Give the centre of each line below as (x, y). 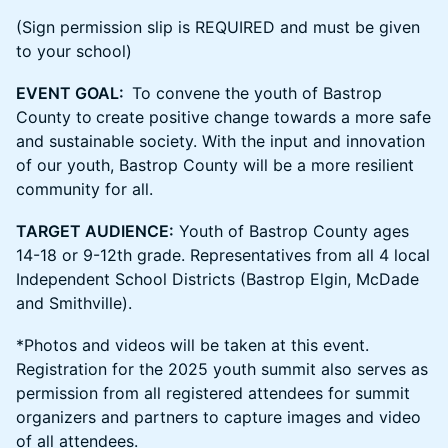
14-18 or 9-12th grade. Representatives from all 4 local (223, 255)
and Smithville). (76, 303)
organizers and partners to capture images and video (218, 417)
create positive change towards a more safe (263, 117)
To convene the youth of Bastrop (257, 93)
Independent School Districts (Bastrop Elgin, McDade (217, 279)
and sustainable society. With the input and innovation (220, 141)
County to (54, 117)
